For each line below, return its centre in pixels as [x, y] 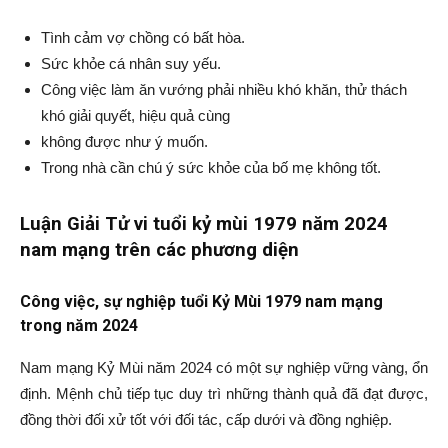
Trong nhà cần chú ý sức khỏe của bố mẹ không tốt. [211, 167]
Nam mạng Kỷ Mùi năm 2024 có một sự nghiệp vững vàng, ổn [224, 367]
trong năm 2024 [79, 325]
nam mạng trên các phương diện [159, 250]
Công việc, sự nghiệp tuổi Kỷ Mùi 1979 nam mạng [201, 301]
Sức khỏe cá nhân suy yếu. [131, 63]
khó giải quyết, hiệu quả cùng [135, 115]
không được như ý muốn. [124, 141]
